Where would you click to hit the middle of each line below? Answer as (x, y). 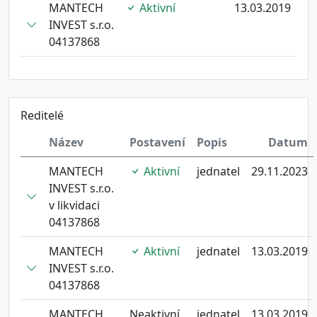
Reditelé (42, 115)
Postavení (157, 142)
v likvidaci (74, 205)
